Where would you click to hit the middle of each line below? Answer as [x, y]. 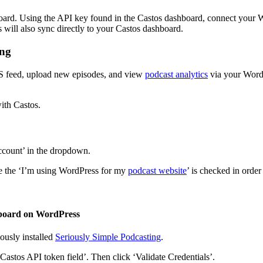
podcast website [157, 171]
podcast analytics [176, 74]
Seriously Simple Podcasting [108, 237]
